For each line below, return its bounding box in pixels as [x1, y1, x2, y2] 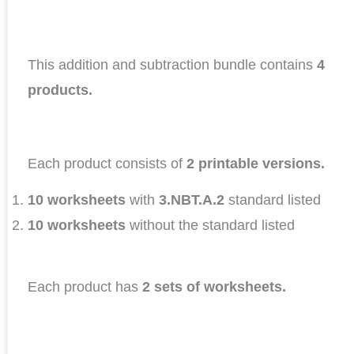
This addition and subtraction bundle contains [28, 56, 317, 73]
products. [28, 81, 92, 98]
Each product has [28, 279, 142, 296]
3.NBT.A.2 [159, 192, 228, 209]
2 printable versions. [186, 155, 325, 171]
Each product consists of [28, 155, 186, 171]
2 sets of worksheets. [142, 279, 286, 296]
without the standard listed [130, 217, 295, 234]
